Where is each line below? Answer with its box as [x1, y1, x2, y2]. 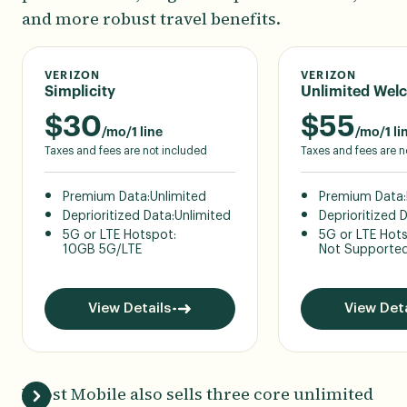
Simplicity [45, 84, 115, 99]
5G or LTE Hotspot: [63, 228, 176, 242]
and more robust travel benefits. [22, 6, 281, 30]
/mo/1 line [102, 125, 163, 139]
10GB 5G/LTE [63, 243, 142, 256]
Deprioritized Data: [63, 209, 174, 223]
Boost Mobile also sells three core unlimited [22, 382, 373, 405]
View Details [87, 301, 171, 315]
